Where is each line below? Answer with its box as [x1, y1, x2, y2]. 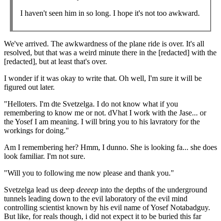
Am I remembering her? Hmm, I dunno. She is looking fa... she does [4, 143, 217, 151]
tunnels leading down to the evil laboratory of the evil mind [4, 194, 187, 203]
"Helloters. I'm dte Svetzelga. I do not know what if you [4, 99, 178, 108]
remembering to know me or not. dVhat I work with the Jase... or [4, 108, 206, 117]
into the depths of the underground [98, 185, 207, 194]
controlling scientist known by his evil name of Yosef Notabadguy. [4, 203, 210, 212]
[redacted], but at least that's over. [4, 57, 107, 66]
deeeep [76, 185, 98, 194]
